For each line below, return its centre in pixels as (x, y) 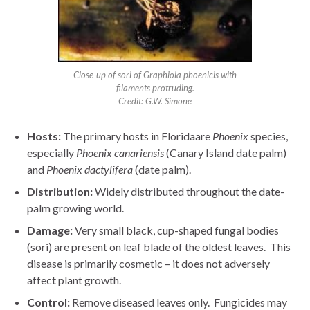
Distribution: (60, 191)
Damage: (50, 230)
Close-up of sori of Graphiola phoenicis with (155, 74)
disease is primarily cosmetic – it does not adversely (148, 263)
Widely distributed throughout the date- (189, 191)
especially (52, 152)
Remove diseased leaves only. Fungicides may (179, 302)
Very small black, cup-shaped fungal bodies (176, 230)
